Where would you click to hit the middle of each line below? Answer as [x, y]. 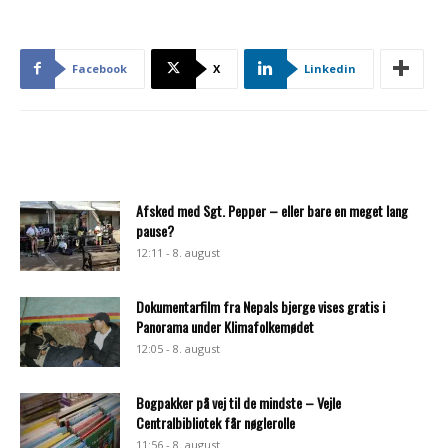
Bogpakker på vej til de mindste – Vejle [238, 402]
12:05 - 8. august [178, 348]
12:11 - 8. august [178, 252]
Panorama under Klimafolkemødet [225, 326]
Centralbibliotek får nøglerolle [215, 422]
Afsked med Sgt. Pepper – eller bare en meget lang [272, 210]
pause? [155, 230]
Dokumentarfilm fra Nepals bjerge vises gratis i [260, 306]
